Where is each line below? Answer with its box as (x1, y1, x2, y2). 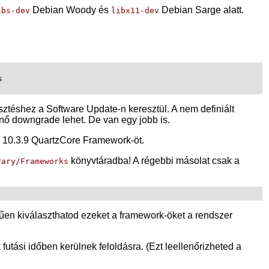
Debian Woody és (30, 4, 111, 15)
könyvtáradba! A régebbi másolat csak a (68, 155, 240, 166)
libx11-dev (111, 5, 159, 15)
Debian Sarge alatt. (159, 4, 244, 15)
